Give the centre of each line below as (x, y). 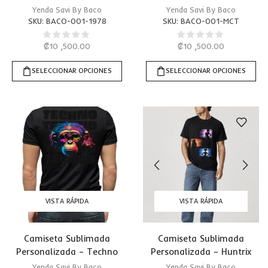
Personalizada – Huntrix (201, 252)
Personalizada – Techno (67, 252)
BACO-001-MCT (210, 21)
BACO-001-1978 (76, 21)
